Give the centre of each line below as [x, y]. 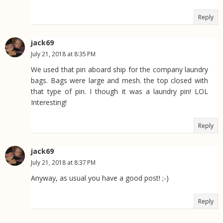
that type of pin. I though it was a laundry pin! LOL [119, 91]
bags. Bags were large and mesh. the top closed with [119, 80]
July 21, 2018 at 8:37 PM [63, 162]
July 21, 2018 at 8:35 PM [63, 54]
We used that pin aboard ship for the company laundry [119, 69]
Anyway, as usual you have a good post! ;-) [100, 178]
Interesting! [49, 102]
